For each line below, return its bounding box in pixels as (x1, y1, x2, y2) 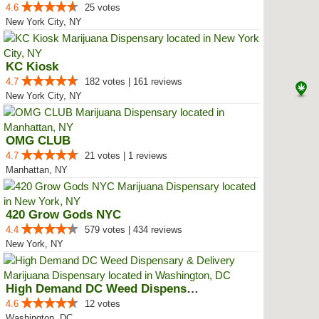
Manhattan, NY (6, 164, 68, 175)
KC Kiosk (6, 60, 58, 73)
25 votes (85, 2, 120, 13)
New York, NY (6, 239, 63, 249)
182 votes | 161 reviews (85, 76, 182, 87)
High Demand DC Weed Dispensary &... (187, 282, 199, 296)
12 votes (85, 298, 120, 309)
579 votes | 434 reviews (85, 224, 182, 235)
